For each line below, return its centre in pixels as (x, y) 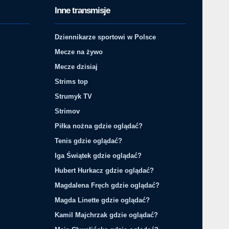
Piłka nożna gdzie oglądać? (99, 126)
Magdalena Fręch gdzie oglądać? (107, 185)
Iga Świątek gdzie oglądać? (98, 155)
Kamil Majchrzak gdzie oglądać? (107, 215)
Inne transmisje (83, 10)
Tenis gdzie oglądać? (89, 141)
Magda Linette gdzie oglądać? (102, 200)
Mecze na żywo (79, 52)
